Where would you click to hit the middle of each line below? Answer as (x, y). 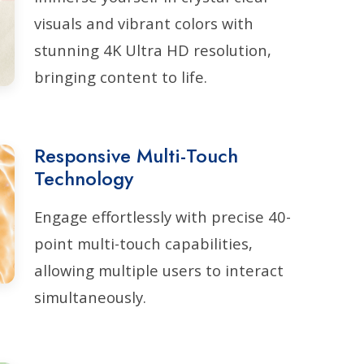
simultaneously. (90, 297)
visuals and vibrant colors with (144, 23)
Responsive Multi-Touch (136, 156)
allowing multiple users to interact (159, 270)
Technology (84, 178)
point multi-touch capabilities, (143, 243)
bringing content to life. (121, 77)
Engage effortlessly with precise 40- (162, 217)
